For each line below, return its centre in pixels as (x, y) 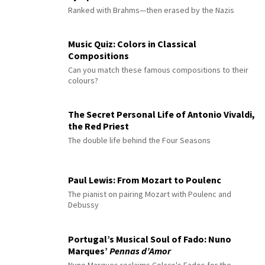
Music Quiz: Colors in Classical (132, 44)
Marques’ (89, 251)
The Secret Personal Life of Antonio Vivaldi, (161, 114)
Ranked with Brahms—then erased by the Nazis (151, 10)
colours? (83, 81)
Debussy (83, 205)
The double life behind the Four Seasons (139, 140)
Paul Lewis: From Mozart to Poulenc (145, 180)
